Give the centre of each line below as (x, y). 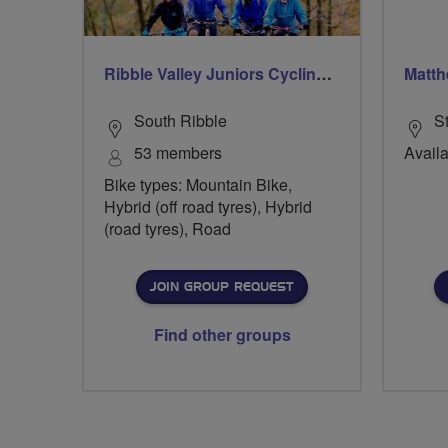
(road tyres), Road (167, 228)
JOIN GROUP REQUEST (221, 286)
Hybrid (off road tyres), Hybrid (208, 206)
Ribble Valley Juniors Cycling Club (324, 73)
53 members (178, 152)
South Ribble (180, 120)
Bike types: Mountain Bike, (198, 184)
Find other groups (222, 334)
